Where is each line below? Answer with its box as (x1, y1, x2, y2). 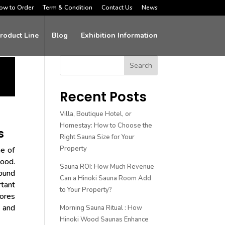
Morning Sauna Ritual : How (60, 203, 143, 212)
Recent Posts (60, 88, 147, 106)
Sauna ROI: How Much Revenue (60, 162, 155, 171)
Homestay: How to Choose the (60, 121, 153, 130)
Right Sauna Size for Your (60, 133, 135, 142)
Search (129, 60, 152, 70)
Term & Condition (42, 4, 92, 12)
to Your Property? (60, 185, 113, 194)
